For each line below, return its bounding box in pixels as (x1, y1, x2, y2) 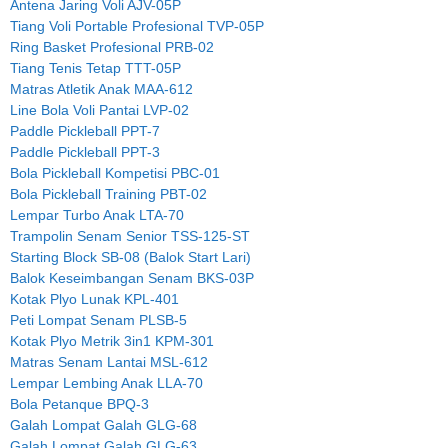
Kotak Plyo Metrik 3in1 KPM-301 (10, 333, 214, 350)
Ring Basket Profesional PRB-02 (10, 39, 214, 56)
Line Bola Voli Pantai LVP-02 (10, 102, 189, 119)
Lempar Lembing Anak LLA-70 (10, 375, 203, 392)
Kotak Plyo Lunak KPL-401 (10, 291, 179, 308)
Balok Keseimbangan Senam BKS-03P (10, 270, 254, 287)
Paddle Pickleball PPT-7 (10, 123, 160, 140)
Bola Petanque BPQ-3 (10, 396, 149, 413)
